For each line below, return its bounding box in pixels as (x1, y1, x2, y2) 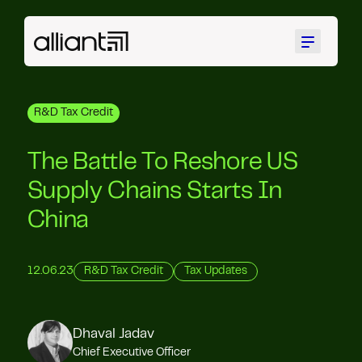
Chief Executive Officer (72, 347, 191, 358)
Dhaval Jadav (72, 328, 154, 340)
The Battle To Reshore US (27, 153, 298, 174)
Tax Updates (183, 267, 247, 276)
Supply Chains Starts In (27, 182, 282, 203)
